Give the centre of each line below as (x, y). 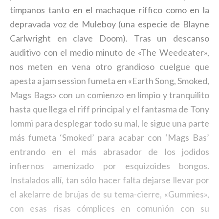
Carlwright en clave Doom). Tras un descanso (109, 38)
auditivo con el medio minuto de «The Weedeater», (109, 53)
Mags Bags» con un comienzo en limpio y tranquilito (109, 95)
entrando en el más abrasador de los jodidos (109, 152)
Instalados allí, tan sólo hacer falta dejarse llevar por (109, 180)
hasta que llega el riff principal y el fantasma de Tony (109, 109)
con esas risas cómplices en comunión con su (109, 208)
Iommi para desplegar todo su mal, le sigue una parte (109, 123)
